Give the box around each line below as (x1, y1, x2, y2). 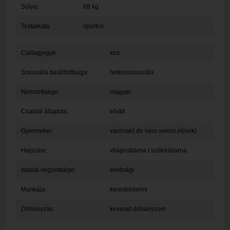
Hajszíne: (21, 147, 47, 155)
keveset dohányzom (109, 205, 166, 213)
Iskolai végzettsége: (21, 166, 76, 174)
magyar (109, 88, 131, 96)
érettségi (109, 166, 134, 174)
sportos (83, 23, 104, 30)
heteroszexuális (109, 69, 154, 76)
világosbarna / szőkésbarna (109, 147, 187, 155)
